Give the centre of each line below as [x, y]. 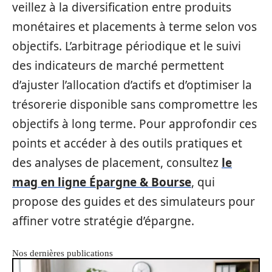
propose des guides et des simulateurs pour [134, 201]
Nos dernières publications [63, 253]
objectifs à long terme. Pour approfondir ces [134, 124]
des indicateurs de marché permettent [118, 65]
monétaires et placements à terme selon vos [134, 26]
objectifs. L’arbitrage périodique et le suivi [127, 46]
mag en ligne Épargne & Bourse [102, 182]
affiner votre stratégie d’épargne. [103, 221]
